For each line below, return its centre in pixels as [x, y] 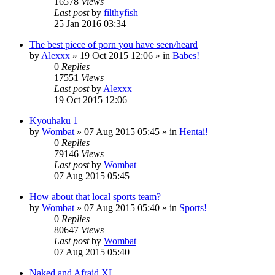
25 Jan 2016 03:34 [90, 23]
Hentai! [194, 131]
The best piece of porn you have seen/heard [114, 44]
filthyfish [121, 12]
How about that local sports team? [95, 196]
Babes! [186, 55]
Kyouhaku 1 [54, 120]
